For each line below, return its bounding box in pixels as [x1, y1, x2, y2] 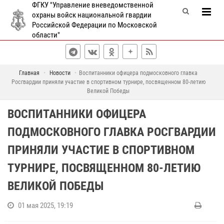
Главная [19, 69, 39, 76]
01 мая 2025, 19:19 [18, 201, 73, 210]
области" [32, 30, 60, 39]
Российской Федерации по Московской [32, 20, 157, 29]
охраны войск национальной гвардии [32, 10, 151, 19]
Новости [49, 69, 70, 76]
